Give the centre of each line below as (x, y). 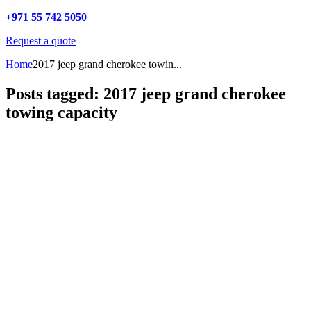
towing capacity (61, 113)
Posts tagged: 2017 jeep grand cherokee (146, 94)
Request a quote (41, 41)
